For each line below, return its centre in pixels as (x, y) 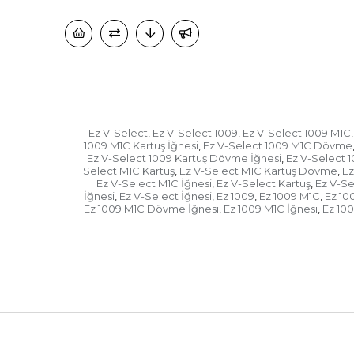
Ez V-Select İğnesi (165, 196)
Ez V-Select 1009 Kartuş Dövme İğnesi (184, 158)
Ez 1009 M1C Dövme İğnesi (151, 209)
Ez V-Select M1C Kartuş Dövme (258, 171)
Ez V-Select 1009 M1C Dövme (277, 146)
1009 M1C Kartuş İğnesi (141, 146)
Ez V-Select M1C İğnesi (154, 184)
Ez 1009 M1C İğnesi (270, 209)
